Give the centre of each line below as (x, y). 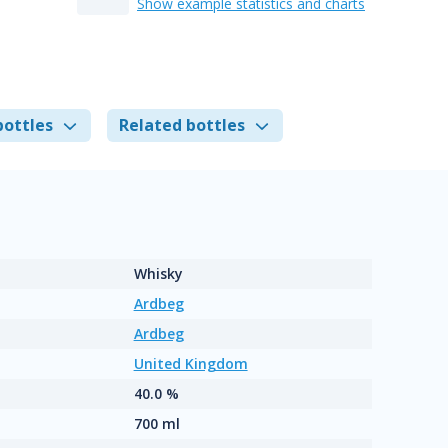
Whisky (158, 273)
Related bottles (182, 125)
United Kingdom (190, 363)
